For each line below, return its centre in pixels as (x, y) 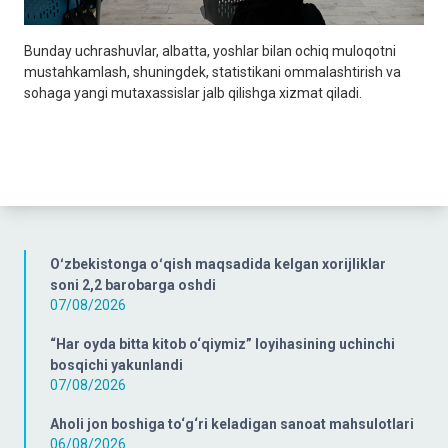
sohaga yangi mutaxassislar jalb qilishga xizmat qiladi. (193, 92)
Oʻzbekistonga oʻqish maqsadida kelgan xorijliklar (218, 263)
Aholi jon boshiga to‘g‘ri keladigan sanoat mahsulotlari (232, 423)
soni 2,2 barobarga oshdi (133, 284)
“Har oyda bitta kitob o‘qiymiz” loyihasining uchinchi (222, 343)
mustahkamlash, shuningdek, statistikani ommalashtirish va (212, 71)
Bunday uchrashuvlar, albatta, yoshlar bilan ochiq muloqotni (210, 50)
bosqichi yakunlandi (116, 364)
